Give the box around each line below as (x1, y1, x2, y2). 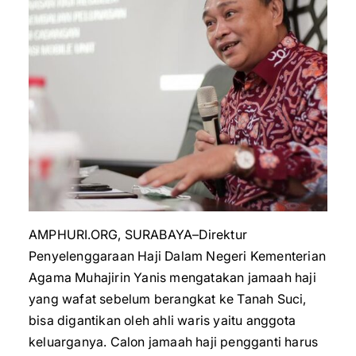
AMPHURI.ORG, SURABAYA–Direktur (29, 226, 247, 242)
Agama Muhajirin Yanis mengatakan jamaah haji (29, 269, 316, 285)
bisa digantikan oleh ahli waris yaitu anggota (29, 312, 296, 328)
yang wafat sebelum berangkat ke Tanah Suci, (29, 291, 307, 307)
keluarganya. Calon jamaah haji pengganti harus (29, 334, 319, 350)
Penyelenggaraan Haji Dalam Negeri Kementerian (29, 248, 327, 264)
